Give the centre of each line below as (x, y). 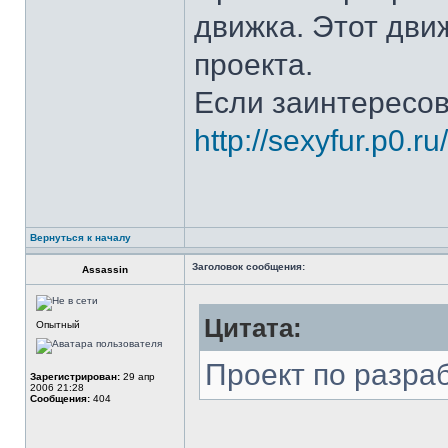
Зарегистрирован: (75, 376)
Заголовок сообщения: (248, 266)
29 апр (137, 376)
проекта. (253, 64)
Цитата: (253, 328)
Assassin (105, 269)
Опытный (58, 324)
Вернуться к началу (80, 237)
